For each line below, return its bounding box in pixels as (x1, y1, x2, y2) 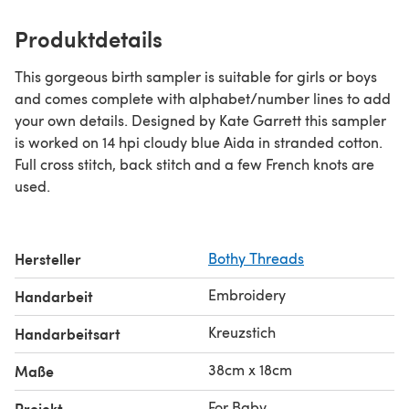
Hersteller (15, 247, 81, 269)
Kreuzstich (208, 321, 276, 341)
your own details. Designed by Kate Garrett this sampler (15, 110, 386, 130)
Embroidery (208, 284, 286, 304)
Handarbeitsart (15, 322, 121, 344)
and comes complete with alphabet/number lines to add (15, 88, 391, 108)
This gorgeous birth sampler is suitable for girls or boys (15, 66, 377, 86)
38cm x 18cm (208, 359, 292, 379)
